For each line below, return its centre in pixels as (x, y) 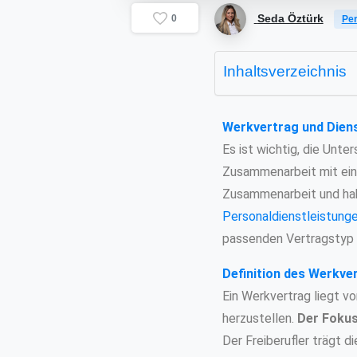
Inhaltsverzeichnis (284, 71)
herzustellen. (259, 318)
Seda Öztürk (290, 18)
